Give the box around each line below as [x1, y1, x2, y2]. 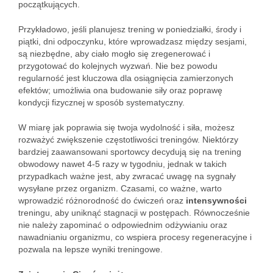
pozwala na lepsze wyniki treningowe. [18, 244, 163, 254]
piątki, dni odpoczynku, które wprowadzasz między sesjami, [18, 37, 247, 46]
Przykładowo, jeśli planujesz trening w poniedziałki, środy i [18, 24, 241, 34]
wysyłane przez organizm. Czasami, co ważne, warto [18, 183, 222, 193]
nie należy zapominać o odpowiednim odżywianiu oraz [18, 220, 227, 230]
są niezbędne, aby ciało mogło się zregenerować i [18, 49, 210, 58]
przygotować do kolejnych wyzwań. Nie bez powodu [18, 61, 218, 71]
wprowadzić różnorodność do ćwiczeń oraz [18, 196, 186, 205]
